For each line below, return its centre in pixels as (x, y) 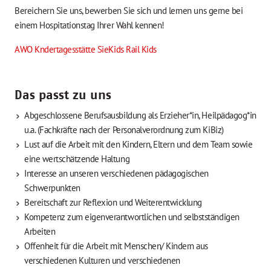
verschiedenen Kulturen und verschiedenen (102, 260)
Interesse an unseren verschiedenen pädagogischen (116, 173)
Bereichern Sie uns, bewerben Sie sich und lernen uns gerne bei (129, 11)
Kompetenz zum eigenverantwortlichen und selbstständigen (132, 217)
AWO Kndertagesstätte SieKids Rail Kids (86, 50)
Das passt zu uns (63, 95)
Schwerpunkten (52, 188)
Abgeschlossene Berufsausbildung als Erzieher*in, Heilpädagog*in (140, 115)
